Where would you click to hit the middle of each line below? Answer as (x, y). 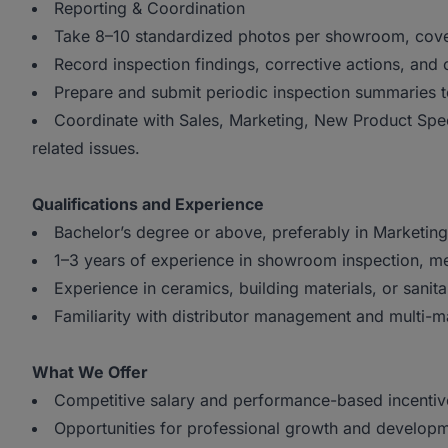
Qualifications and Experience (148, 204)
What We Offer (90, 372)
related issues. (86, 148)
